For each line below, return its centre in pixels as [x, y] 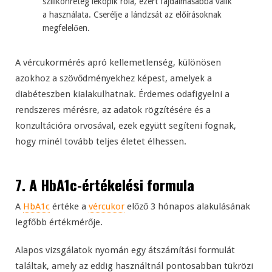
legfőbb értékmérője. [59, 223]
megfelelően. [66, 28]
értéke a [69, 207]
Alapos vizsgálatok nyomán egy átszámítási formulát [125, 250]
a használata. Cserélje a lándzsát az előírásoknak [132, 15]
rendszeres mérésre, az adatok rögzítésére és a [113, 110]
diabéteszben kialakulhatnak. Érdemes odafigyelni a [122, 94]
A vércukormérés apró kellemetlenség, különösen [118, 63]
